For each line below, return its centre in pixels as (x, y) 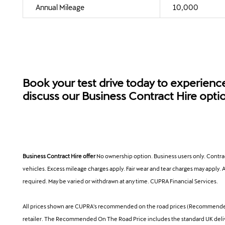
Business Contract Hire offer (59, 156)
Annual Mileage (60, 7)
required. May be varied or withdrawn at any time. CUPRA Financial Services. (120, 181)
